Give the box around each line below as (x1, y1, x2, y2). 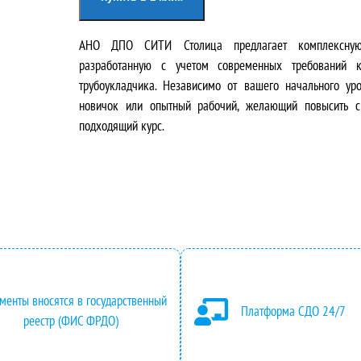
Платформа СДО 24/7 (241, 301, 346, 320)
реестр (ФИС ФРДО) (23, 311, 119, 330)
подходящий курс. (79, 115, 164, 135)
